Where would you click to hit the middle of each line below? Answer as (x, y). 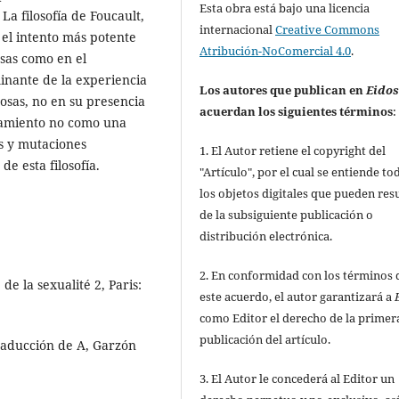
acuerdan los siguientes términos (297, 111)
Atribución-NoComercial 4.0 (276, 50)
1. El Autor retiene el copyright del (293, 150)
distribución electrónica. (266, 236)
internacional (238, 29)
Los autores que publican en (283, 90)
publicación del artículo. (265, 339)
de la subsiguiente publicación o (287, 214)
